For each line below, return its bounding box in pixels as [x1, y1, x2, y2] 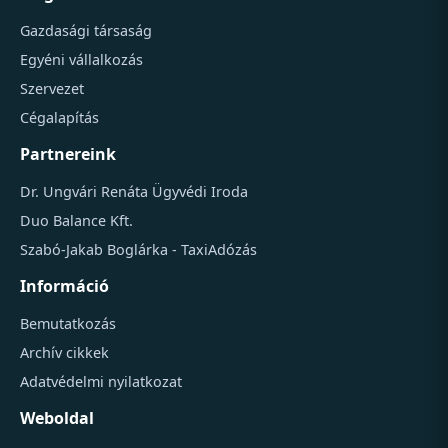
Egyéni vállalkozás [20, 49, 143, 69]
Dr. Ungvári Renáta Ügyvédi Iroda [20, 181, 248, 201]
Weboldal [20, 406, 94, 429]
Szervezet [20, 78, 84, 98]
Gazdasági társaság [20, 20, 152, 40]
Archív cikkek [20, 342, 109, 362]
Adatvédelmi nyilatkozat [20, 371, 182, 391]
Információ [20, 274, 109, 297]
